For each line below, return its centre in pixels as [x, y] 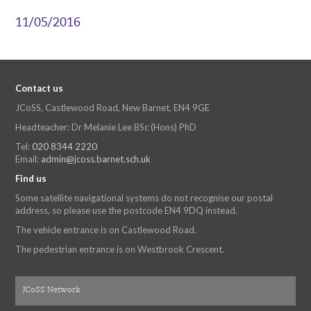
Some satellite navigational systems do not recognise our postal [144, 197]
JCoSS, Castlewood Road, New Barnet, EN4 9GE [113, 107]
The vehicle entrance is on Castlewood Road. [106, 229]
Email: [28, 159]
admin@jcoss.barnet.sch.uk [96, 159]
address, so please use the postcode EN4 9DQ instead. [127, 210]
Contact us [40, 88]
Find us [31, 178]
